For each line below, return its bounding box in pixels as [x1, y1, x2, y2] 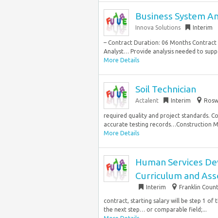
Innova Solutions [135, 24, 181, 31]
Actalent [135, 97, 159, 104]
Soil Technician [135, 84, 196, 94]
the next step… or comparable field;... [104, 206, 207, 213]
